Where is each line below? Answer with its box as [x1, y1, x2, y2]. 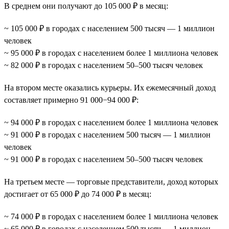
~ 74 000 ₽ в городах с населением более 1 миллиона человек [4, 212, 218, 221]
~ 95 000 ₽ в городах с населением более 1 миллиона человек [4, 48, 218, 57]
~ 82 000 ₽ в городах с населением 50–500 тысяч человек [4, 60, 203, 70]
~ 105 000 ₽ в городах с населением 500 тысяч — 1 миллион [4, 24, 215, 33]
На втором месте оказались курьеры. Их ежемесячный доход [4, 83, 216, 92]
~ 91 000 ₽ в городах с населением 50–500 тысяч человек [4, 154, 203, 164]
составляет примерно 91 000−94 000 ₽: [4, 95, 139, 104]
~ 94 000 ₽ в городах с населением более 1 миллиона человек [4, 118, 218, 127]
